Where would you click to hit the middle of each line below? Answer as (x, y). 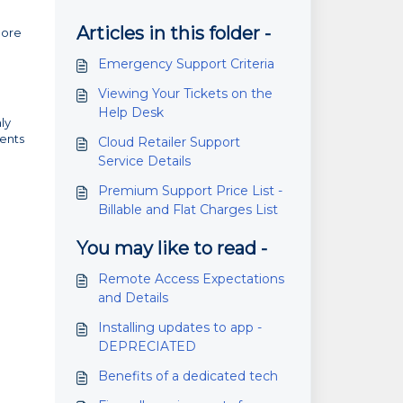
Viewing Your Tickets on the (185, 94)
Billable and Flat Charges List (188, 210)
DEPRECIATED (147, 346)
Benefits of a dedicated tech (188, 376)
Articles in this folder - (173, 33)
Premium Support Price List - (190, 191)
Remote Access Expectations (191, 279)
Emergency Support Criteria (186, 64)
